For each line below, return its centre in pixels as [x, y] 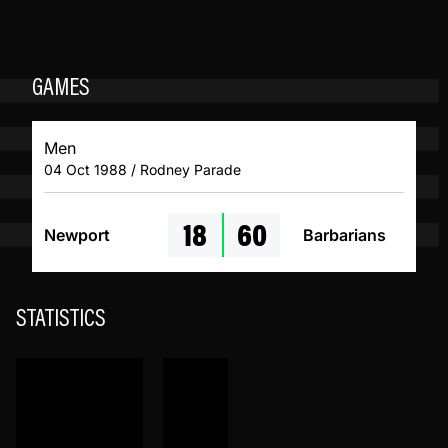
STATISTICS [61, 320]
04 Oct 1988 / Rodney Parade [142, 170]
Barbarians [344, 235]
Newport [77, 235]
